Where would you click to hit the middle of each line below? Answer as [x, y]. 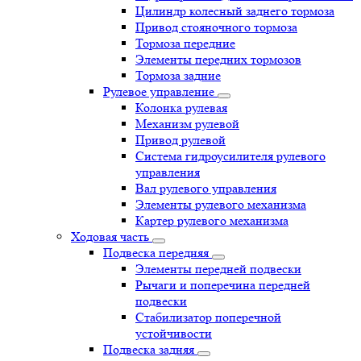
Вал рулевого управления [206, 188]
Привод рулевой [180, 140]
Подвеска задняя [150, 349]
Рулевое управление [160, 91]
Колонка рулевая [181, 108]
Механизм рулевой [187, 124]
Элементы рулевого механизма [221, 204]
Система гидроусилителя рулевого [230, 156]
